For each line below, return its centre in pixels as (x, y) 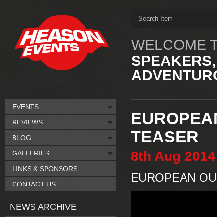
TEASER (165, 137)
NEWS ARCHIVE (43, 207)
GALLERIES (31, 153)
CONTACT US (34, 184)
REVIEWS (27, 122)
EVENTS (25, 107)
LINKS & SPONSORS (45, 169)
